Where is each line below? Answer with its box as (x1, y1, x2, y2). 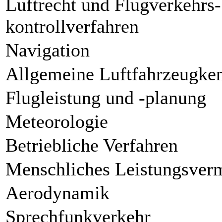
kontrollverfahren (5, 15, 139, 37)
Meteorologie (5, 111, 108, 132)
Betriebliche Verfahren (5, 134, 178, 156)
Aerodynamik (5, 182, 110, 203)
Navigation (5, 39, 90, 60)
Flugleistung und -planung (5, 87, 206, 108)
